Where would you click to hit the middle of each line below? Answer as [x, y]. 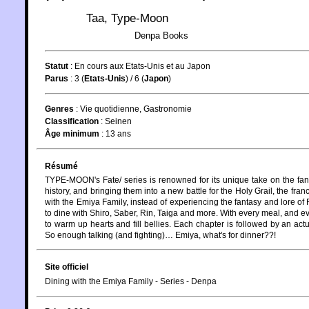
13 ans [118, 133]
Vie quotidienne [110, 109]
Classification [72, 121]
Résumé [61, 166]
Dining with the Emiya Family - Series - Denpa [131, 281]
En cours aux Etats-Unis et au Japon [142, 66]
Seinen [118, 121]
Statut [57, 66]
